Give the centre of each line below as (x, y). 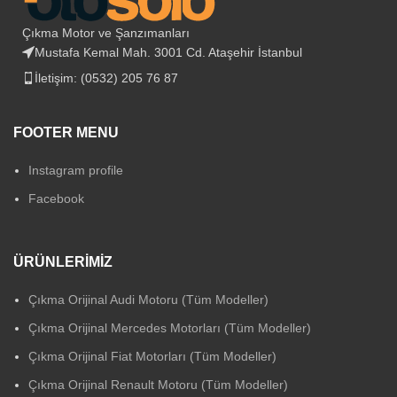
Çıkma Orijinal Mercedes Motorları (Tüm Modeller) (170, 328)
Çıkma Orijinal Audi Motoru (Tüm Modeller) (148, 300)
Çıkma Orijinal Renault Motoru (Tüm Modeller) (158, 385)
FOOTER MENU (66, 133)
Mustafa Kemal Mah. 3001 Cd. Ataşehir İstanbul (168, 53)
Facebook (56, 199)
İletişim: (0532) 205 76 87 (106, 78)
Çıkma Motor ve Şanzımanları (106, 33)
